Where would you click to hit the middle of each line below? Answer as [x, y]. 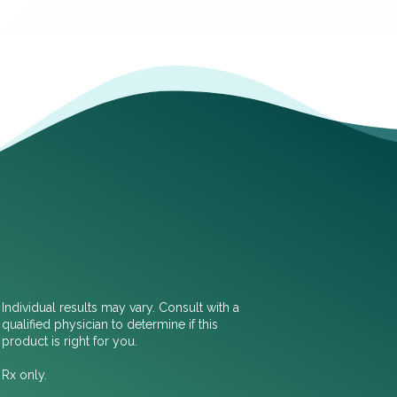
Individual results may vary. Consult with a [121, 307]
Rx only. [25, 374]
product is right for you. [70, 341]
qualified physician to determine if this [110, 324]
